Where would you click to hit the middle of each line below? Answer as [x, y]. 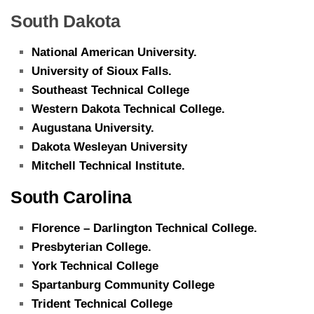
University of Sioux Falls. [102, 71]
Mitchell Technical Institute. [108, 165]
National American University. [114, 52]
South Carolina [71, 197]
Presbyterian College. [91, 247]
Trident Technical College [102, 303]
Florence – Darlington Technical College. [144, 228]
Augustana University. [93, 128]
